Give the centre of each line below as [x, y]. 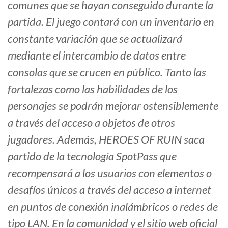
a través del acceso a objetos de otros [91, 122]
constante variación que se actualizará [95, 38]
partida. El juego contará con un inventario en [111, 21]
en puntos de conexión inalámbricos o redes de [113, 206]
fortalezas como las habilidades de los [93, 89]
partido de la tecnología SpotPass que [92, 156]
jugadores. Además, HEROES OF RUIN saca [106, 139]
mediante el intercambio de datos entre [97, 55]
